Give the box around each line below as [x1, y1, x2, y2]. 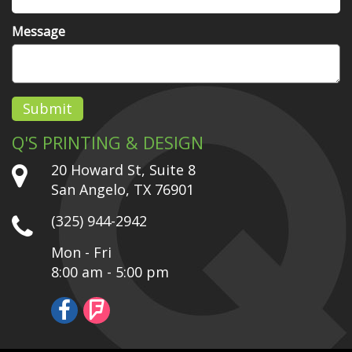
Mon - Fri [51, 243, 112, 262]
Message [12, 23, 65, 40]
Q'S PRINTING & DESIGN [12, 130, 203, 154]
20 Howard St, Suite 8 [51, 160, 196, 179]
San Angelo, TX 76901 [51, 180, 194, 199]
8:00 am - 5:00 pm [51, 262, 169, 281]
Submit [23, 99, 72, 118]
